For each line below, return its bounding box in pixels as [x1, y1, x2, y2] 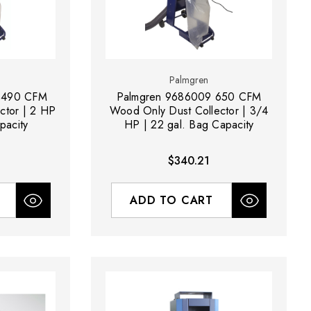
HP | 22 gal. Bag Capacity [124, 117, 254, 133]
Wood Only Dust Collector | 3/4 [109, 103, 269, 119]
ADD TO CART [130, 192, 214, 209]
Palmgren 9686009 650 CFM [116, 89, 262, 106]
